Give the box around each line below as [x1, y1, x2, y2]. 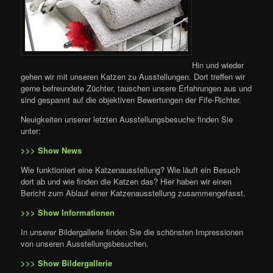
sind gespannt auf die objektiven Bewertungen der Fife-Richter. [21, 94, 242, 106]
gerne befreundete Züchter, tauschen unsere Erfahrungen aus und [21, 82, 252, 94]
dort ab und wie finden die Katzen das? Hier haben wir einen [21, 175, 232, 188]
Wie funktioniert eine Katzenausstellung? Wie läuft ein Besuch [21, 164, 241, 176]
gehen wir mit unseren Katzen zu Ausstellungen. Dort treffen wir [21, 71, 246, 83]
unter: [21, 125, 41, 137]
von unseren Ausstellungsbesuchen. [21, 238, 149, 250]
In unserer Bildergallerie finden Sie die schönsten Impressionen [21, 226, 244, 238]
